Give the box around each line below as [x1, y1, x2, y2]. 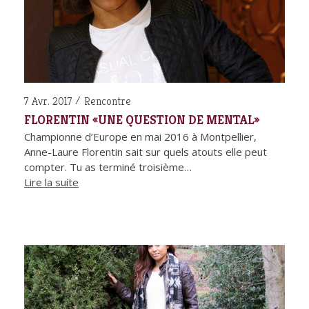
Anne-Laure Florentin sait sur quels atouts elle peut [24, 145, 267, 159]
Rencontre [84, 94, 131, 109]
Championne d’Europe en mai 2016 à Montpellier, [24, 130, 257, 144]
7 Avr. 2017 [24, 94, 72, 109]
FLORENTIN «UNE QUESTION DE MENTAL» [24, 112, 259, 128]
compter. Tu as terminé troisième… [24, 160, 192, 175]
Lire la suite [24, 175, 79, 190]
